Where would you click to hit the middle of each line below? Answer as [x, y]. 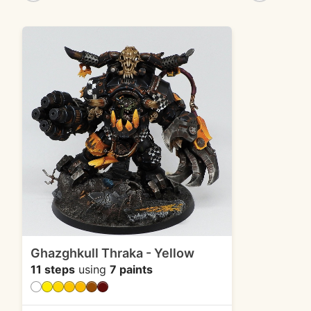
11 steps [53, 269]
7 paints [131, 269]
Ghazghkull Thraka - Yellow [112, 253]
